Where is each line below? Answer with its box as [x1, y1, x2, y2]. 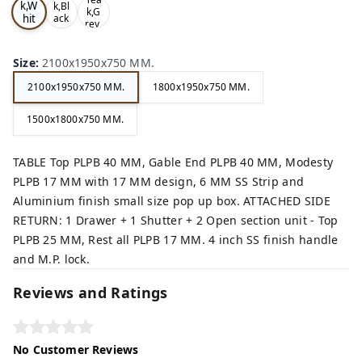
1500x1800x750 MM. [27, 112, 124, 127]
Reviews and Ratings [13, 282, 168, 302]
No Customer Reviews [13, 341, 139, 357]
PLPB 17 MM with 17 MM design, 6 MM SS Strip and [13, 173, 305, 189]
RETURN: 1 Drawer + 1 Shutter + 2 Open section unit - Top [13, 212, 339, 228]
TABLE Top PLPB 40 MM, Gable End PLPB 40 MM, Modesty [13, 154, 334, 170]
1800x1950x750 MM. [152, 80, 250, 95]
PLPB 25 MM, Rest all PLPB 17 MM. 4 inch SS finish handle [13, 231, 339, 247]
